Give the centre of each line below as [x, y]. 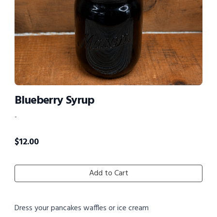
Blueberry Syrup [54, 101]
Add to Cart [108, 173]
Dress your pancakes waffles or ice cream [82, 208]
